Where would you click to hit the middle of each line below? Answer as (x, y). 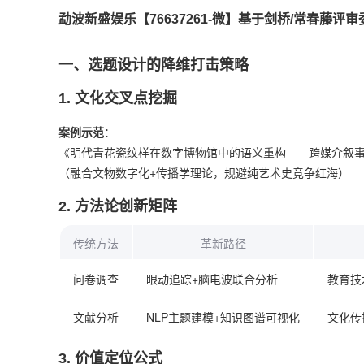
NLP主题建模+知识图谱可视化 (223, 317)
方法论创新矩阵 (126, 206)
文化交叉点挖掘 (126, 98)
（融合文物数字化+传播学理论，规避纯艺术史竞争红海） (204, 172)
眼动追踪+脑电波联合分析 (212, 279)
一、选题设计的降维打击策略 (154, 65)
